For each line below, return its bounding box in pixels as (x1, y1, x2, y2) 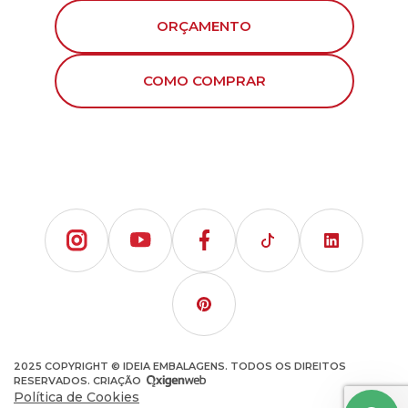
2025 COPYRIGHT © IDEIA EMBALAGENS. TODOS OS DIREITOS (14, 359, 346, 372)
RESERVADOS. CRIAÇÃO (14, 373, 144, 387)
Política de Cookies (14, 388, 139, 405)
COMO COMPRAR (142, 71, 266, 89)
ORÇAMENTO (157, 16, 251, 35)
